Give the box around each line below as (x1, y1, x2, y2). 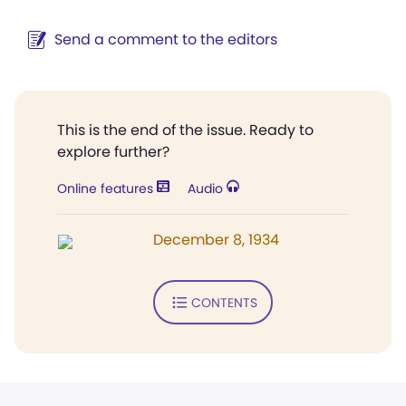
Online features (57, 179, 157, 198)
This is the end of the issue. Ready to (57, 120, 314, 140)
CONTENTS (190, 293, 257, 312)
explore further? (57, 141, 169, 162)
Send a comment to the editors (54, 29, 277, 50)
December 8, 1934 (153, 229, 279, 250)
